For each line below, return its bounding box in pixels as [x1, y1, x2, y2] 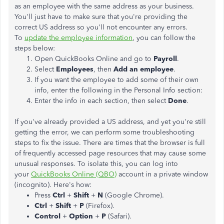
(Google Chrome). [105, 191, 164, 199]
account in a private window [116, 170, 208, 178]
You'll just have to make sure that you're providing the [14, 12, 187, 21]
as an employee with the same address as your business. [14, 2, 194, 10]
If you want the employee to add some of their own [34, 75, 198, 84]
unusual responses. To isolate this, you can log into [14, 159, 178, 168]
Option [69, 212, 95, 220]
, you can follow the [132, 33, 195, 42]
